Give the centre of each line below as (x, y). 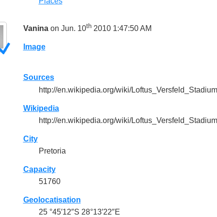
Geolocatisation (52, 200)
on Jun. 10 (67, 29)
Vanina (36, 29)
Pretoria (52, 151)
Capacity (39, 169)
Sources (39, 77)
